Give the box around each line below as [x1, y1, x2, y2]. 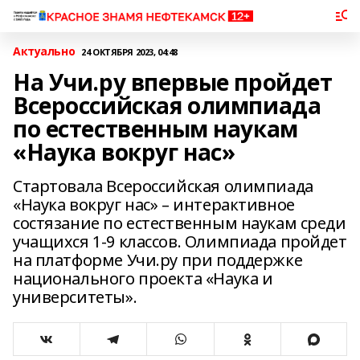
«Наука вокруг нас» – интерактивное [13, 194, 295, 215]
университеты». [13, 286, 137, 308]
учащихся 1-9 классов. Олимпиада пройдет [13, 231, 347, 252]
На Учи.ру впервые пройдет [13, 67, 333, 97]
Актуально [13, 43, 76, 59]
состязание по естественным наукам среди [13, 212, 346, 234]
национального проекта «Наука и [13, 268, 273, 289]
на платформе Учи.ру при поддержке [13, 249, 303, 271]
